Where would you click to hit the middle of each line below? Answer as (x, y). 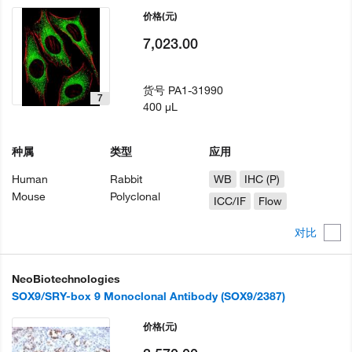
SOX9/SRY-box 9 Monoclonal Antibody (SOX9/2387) (148, 296)
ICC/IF (229, 202)
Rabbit (126, 180)
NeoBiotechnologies (66, 279)
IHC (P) (262, 180)
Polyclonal (136, 197)
